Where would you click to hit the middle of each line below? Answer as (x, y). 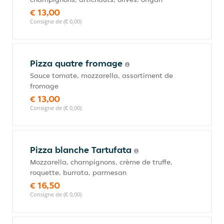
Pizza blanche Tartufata (82, 150)
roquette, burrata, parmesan (78, 172)
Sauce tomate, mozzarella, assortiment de (101, 75)
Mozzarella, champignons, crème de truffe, (101, 162)
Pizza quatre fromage (77, 63)
